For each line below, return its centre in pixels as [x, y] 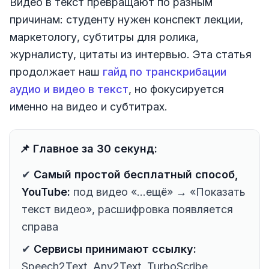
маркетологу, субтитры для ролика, [104, 37]
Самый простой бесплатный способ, [136, 174]
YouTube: [46, 192]
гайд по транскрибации [165, 71]
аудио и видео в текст [69, 89]
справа [40, 226]
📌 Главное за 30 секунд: [88, 148]
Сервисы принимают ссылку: [115, 249]
